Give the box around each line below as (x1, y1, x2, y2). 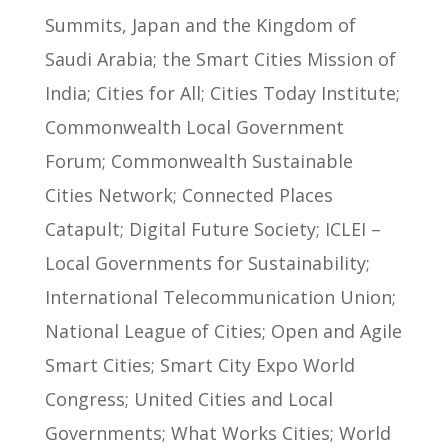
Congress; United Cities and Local (44, 386, 333, 411)
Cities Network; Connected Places (44, 182, 333, 207)
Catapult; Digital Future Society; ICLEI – (44, 216, 381, 241)
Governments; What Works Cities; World (44, 420, 391, 445)
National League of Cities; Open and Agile (44, 318, 402, 343)
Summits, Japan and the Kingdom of (44, 12, 356, 37)
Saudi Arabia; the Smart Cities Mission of (44, 46, 396, 71)
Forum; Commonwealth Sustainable (44, 148, 353, 173)
